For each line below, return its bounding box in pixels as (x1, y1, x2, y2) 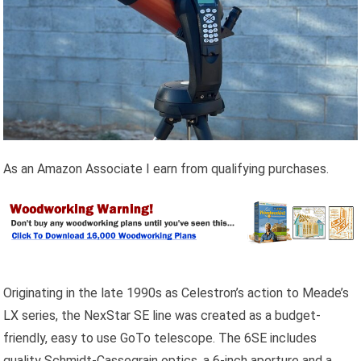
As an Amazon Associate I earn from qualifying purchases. (3, 160, 330, 176)
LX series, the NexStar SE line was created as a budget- (3, 307, 322, 323)
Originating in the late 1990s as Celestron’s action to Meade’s (3, 284, 350, 301)
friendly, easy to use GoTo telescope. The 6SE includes (3, 330, 317, 346)
